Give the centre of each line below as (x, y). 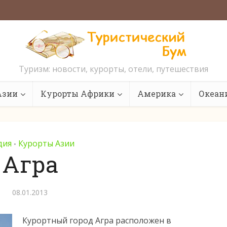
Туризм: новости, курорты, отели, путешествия (113, 69)
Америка (157, 93)
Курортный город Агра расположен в (97, 220)
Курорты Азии (46, 143)
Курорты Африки (78, 93)
